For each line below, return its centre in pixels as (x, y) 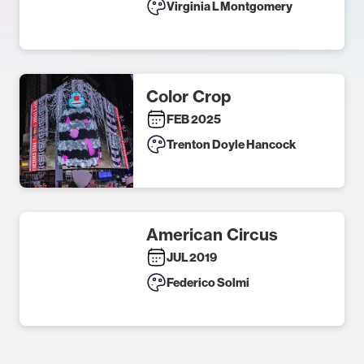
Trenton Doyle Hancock (231, 144)
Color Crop (188, 97)
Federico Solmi (208, 282)
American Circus (212, 235)
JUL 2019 (192, 257)
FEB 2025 (194, 119)
